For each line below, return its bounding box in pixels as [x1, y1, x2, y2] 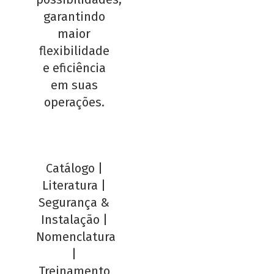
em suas [50, 77, 98, 92]
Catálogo [45, 160, 95, 176]
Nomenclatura [35, 229, 116, 244]
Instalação [40, 212, 100, 227]
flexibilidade [39, 43, 109, 58]
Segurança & [39, 194, 110, 210]
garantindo [43, 9, 105, 24]
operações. [43, 94, 105, 109]
